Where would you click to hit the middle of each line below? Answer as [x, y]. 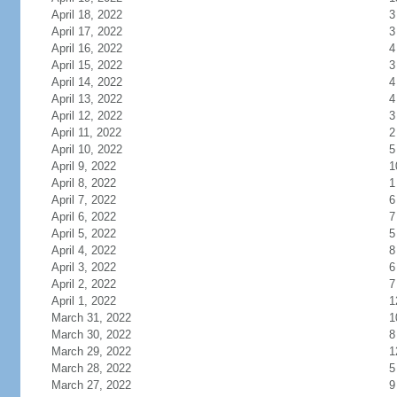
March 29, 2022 [91, 351]
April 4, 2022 [83, 250]
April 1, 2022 [83, 301]
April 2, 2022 [83, 284]
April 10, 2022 [86, 149]
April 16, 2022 [86, 48]
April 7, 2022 [83, 200]
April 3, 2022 [83, 267]
